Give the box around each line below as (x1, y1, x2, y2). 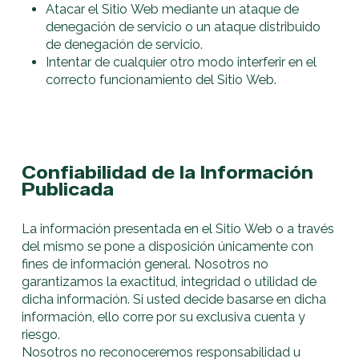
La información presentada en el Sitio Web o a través (22, 221, 335, 237)
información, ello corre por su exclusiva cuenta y (22, 309, 306, 325)
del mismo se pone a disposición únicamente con (22, 239, 314, 255)
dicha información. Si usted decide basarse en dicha (22, 292, 327, 308)
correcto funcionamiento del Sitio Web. (46, 71, 277, 87)
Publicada (22, 179, 115, 200)
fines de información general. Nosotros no (22, 256, 269, 272)
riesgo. (22, 327, 61, 343)
